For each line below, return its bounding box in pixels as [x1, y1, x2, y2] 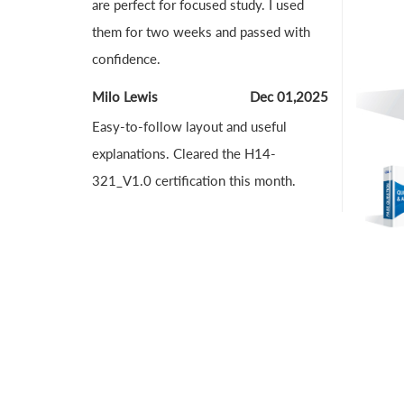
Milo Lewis [92, 88, 158, 105]
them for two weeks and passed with [92, 23, 310, 40]
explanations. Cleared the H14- [92, 145, 276, 161]
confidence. [92, 50, 161, 67]
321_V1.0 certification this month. [92, 172, 296, 188]
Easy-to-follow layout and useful [92, 118, 287, 134]
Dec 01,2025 [249, 88, 328, 105]
